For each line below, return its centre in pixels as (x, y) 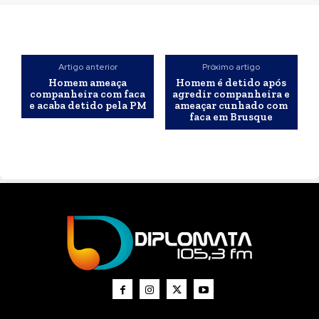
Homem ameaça (88, 83)
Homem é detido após (231, 83)
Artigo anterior (88, 67)
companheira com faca (88, 94)
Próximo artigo (231, 67)
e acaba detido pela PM (88, 105)
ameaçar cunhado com (231, 105)
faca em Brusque (231, 117)
